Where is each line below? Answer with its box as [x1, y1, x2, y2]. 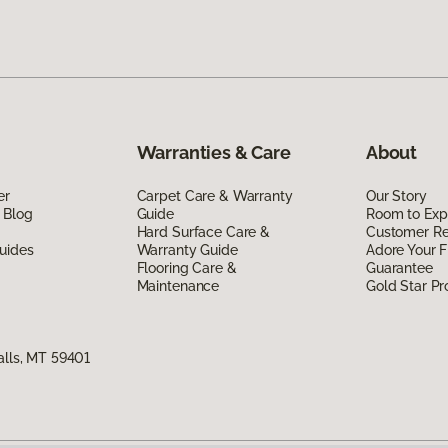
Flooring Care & [136, 259, 237, 276]
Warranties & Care [136, 141, 291, 163]
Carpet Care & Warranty [136, 187, 293, 204]
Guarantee [365, 259, 433, 276]
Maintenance [136, 277, 220, 294]
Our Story [365, 187, 427, 204]
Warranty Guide [136, 241, 238, 258]
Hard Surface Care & [136, 223, 270, 240]
